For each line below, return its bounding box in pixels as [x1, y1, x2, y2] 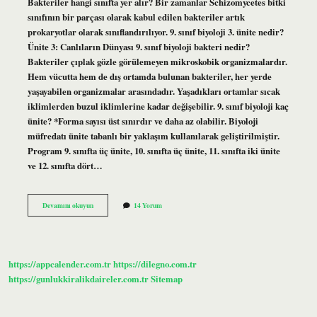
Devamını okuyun [42, 200, 93, 210]
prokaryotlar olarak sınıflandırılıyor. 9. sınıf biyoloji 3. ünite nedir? [27, 25, 284, 38]
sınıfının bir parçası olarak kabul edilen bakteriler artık [27, 10, 245, 23]
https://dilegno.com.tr [113, 258, 197, 271]
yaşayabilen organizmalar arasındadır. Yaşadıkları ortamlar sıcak [27, 84, 280, 98]
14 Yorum [133, 200, 162, 210]
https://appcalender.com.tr [8, 258, 111, 271]
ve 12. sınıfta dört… [27, 158, 103, 172]
